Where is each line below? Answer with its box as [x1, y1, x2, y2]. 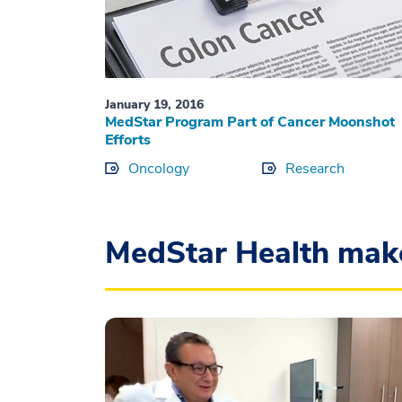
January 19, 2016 [105, 96, 204, 114]
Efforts [105, 130, 151, 151]
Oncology [128, 159, 189, 179]
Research [284, 159, 345, 179]
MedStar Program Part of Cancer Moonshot [105, 112, 395, 133]
